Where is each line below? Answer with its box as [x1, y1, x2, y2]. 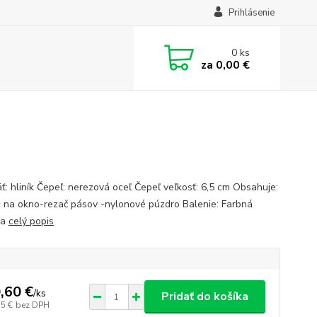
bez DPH [15, 299, 50, 311]
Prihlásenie [228, 6, 275, 19]
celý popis [8, 214, 54, 228]
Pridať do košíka [161, 289, 248, 304]
